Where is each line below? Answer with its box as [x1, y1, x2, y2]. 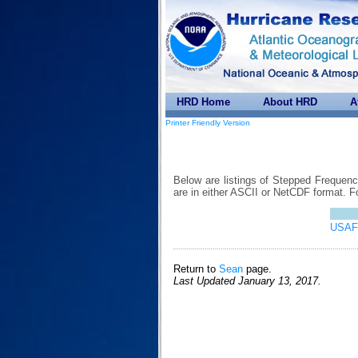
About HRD [263, 96, 317, 108]
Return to [173, 263, 219, 276]
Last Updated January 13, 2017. [173, 275, 321, 288]
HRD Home [177, 96, 230, 108]
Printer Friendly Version [165, 118, 250, 127]
